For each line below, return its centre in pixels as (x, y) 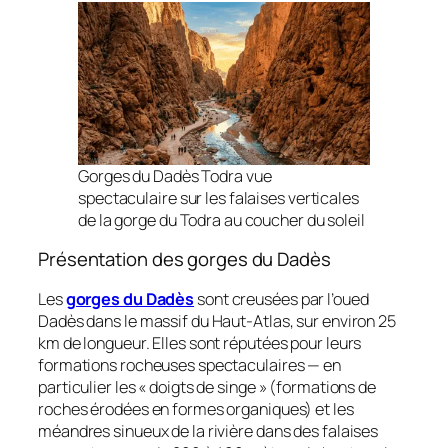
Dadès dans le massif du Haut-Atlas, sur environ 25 (217, 320)
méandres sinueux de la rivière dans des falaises (208, 430)
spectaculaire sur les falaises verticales (218, 197)
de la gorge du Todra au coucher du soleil (221, 219)
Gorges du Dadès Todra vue (175, 175)
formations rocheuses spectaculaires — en (189, 364)
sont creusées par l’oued (281, 298)
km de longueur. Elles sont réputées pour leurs (200, 342)
